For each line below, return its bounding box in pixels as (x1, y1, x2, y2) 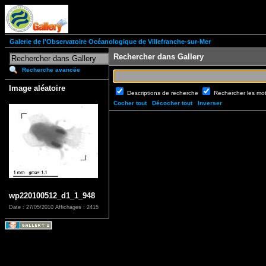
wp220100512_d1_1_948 (9, 191, 95, 201)
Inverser (198, 100, 222, 107)
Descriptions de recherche (127, 90, 200, 97)
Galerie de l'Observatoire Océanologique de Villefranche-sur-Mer (9, 38, 211, 46)
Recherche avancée (22, 66, 80, 74)
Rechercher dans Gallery (113, 52, 204, 62)
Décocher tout (152, 100, 192, 107)
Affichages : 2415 (55, 204, 99, 211)
